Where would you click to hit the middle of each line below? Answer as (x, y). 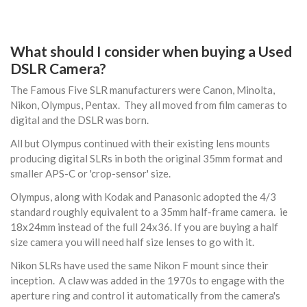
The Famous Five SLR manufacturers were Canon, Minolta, (143, 90)
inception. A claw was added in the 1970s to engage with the (147, 281)
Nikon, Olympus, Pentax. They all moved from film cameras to (149, 105)
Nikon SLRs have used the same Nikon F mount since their (139, 266)
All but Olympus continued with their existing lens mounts (140, 144)
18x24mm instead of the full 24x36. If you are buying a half (144, 227)
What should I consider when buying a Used (151, 51)
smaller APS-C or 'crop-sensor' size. (91, 174)
